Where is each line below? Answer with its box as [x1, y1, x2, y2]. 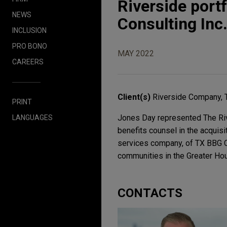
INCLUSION [12, 26, 47, 34]
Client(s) [118, 92, 153, 102]
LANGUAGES [12, 113, 53, 122]
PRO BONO [12, 42, 47, 50]
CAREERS [12, 57, 44, 66]
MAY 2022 [118, 49, 154, 59]
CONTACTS [118, 186, 182, 201]
